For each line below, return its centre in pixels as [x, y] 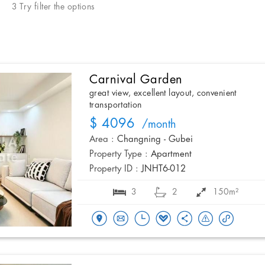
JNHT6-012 [164, 169]
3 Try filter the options [53, 7]
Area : [102, 140]
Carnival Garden [136, 80]
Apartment [171, 155]
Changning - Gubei [155, 140]
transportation [116, 105]
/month [156, 125]
